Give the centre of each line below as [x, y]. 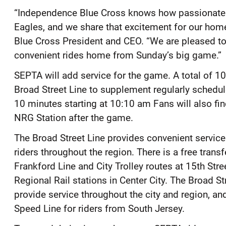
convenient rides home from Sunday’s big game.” [118, 55]
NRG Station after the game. [74, 118]
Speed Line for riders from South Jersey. [99, 208]
